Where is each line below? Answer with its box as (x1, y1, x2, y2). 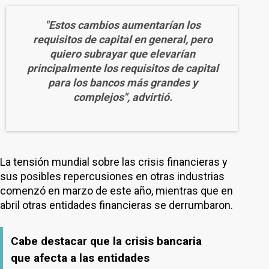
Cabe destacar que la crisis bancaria (11, 234, 202, 248)
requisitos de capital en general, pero (32, 33, 213, 46)
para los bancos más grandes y (47, 76, 198, 89)
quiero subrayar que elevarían (50, 47, 195, 60)
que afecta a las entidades (11, 251, 150, 265)
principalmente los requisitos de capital (26, 62, 219, 74)
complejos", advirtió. (73, 91, 172, 103)
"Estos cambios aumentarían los (44, 19, 201, 31)
